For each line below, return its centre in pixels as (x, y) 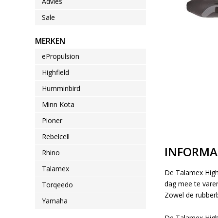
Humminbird (61, 88)
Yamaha (55, 201)
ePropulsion (61, 56)
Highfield (55, 72)
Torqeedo (57, 185)
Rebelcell (56, 136)
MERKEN (50, 41)
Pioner (52, 120)
